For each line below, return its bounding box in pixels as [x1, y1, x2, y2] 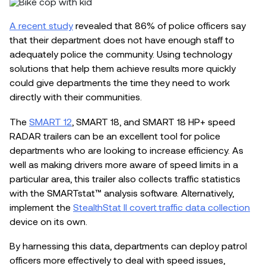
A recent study [9, 20, 73, 31]
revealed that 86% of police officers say [73, 20, 246, 31]
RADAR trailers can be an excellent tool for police [9, 129, 220, 141]
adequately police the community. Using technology [9, 48, 232, 60]
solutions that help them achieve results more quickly [9, 62, 236, 74]
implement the [9, 201, 73, 213]
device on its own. [9, 215, 90, 227]
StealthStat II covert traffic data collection [73, 201, 250, 213]
